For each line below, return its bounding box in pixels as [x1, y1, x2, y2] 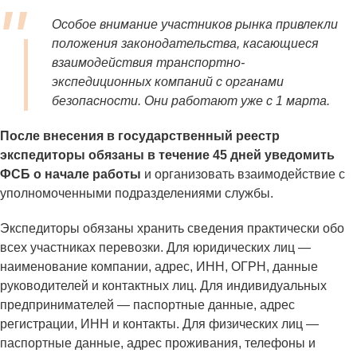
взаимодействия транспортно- [52, 56, 245, 70]
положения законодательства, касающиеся [52, 37, 319, 51]
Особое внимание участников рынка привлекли [52, 18, 338, 32]
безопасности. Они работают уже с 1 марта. [52, 94, 330, 108]
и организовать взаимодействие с [141, 167, 345, 182]
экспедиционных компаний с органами [52, 75, 284, 89]
